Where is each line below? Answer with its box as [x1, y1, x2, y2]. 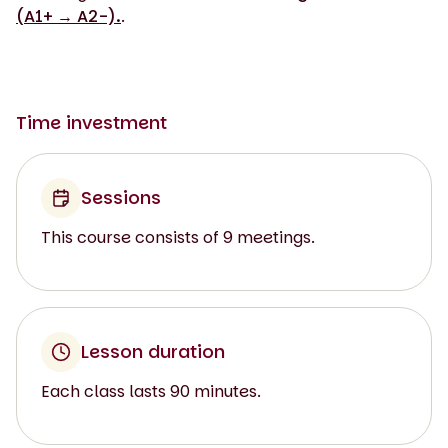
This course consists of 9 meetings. [41, 225, 315, 249]
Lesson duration [81, 338, 225, 364]
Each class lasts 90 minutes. [41, 379, 261, 403]
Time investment [16, 109, 167, 135]
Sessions [81, 184, 161, 210]
